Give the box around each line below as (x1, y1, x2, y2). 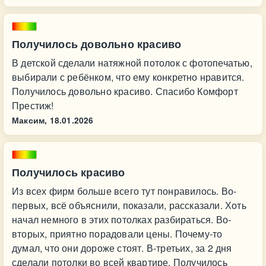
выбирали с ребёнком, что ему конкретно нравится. (12, 70, 245, 84)
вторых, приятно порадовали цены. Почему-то (12, 227, 223, 240)
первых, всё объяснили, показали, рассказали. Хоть (12, 198, 246, 212)
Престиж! (12, 99, 54, 112)
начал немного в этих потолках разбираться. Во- (12, 213, 232, 226)
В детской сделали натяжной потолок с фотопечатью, (12, 56, 252, 69)
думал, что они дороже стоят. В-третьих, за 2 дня (12, 241, 232, 255)
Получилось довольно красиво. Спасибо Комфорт (12, 84, 238, 98)
